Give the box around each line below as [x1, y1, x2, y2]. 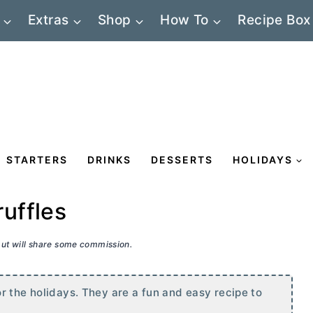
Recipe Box [238, 12, 311, 29]
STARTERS [6, 153, 68, 166]
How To [160, 12, 209, 29]
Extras [28, 12, 69, 29]
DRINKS [87, 153, 131, 166]
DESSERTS [151, 153, 213, 166]
